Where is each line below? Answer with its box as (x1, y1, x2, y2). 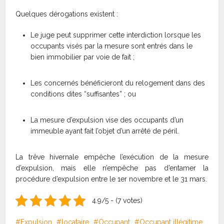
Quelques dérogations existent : (15, 10, 118, 18)
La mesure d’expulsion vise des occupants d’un (30, 116, 184, 124)
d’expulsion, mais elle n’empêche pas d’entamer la (15, 164, 208, 172)
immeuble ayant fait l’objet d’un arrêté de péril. (30, 127, 179, 135)
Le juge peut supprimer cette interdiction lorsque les (30, 31, 201, 39)
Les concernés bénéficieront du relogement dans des (30, 79, 205, 87)
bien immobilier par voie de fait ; (30, 53, 135, 61)
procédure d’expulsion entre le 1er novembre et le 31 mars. (15, 175, 207, 183)
